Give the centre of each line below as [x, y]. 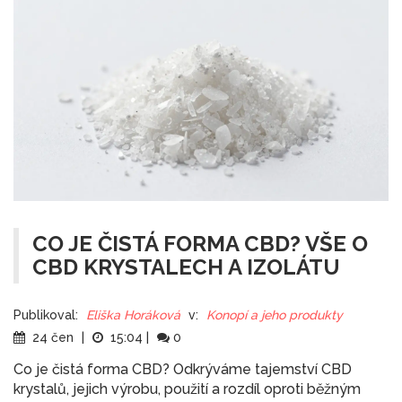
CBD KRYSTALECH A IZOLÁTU [186, 267]
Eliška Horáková [133, 315]
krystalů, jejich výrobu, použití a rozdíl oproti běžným [187, 389]
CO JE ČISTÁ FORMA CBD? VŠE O [200, 243]
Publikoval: [46, 315]
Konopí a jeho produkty [275, 315]
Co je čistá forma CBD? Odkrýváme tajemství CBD [183, 369]
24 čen [53, 337]
